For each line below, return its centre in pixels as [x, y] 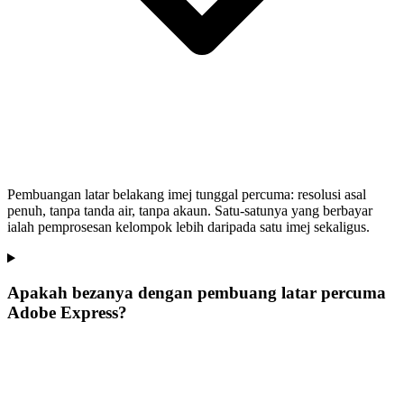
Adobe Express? [67, 313]
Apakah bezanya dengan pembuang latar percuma [197, 293]
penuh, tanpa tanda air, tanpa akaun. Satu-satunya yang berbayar [190, 211]
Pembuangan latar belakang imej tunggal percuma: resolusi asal [187, 195]
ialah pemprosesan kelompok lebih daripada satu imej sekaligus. [188, 227]
